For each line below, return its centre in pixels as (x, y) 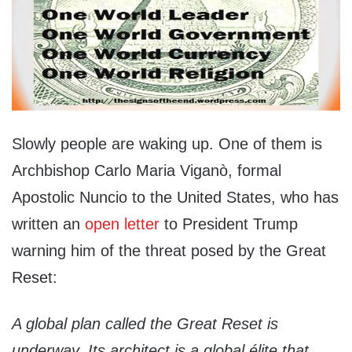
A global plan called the (94, 324)
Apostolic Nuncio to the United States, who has (175, 198)
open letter (122, 224)
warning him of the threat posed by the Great (169, 251)
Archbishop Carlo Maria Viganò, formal (147, 171)
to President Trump (229, 224)
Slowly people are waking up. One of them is (167, 144)
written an (48, 224)
